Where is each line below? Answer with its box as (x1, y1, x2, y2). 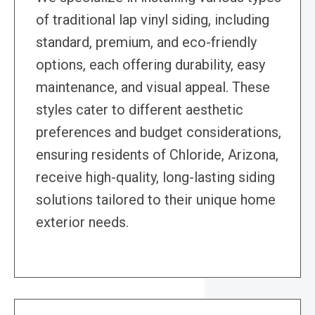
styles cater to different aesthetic (36, 101, 243, 119)
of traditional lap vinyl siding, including (36, 11, 269, 29)
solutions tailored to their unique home (36, 191, 276, 209)
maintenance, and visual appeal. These (36, 79, 270, 96)
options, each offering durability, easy (36, 56, 265, 74)
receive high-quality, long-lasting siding (36, 169, 275, 186)
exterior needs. (36, 214, 129, 231)
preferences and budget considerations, (36, 124, 281, 141)
